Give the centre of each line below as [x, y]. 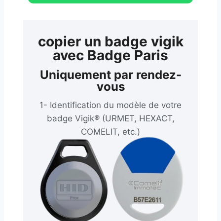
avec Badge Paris [110, 55]
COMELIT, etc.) [110, 132]
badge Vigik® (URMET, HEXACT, [110, 119]
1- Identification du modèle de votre [110, 105]
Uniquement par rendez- [110, 75]
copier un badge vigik [110, 42]
